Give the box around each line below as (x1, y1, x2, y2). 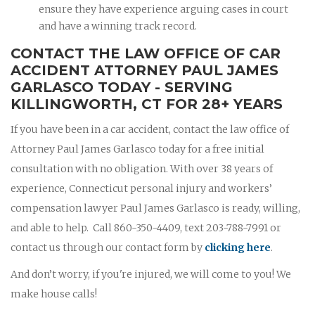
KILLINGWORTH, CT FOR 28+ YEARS (11, 95, 283, 112)
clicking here (205, 240, 271, 254)
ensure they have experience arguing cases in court (39, 2, 288, 15)
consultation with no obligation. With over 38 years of (11, 162, 273, 175)
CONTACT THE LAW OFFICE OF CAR (11, 44, 281, 62)
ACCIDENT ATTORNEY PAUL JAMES (11, 61, 278, 79)
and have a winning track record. (39, 19, 197, 32)
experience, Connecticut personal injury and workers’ (11, 181, 272, 195)
